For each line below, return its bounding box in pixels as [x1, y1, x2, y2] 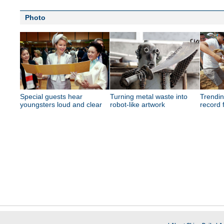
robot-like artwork [110, 100, 165, 108]
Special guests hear [20, 92, 82, 100]
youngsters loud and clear [20, 100, 102, 108]
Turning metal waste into [110, 92, 187, 100]
